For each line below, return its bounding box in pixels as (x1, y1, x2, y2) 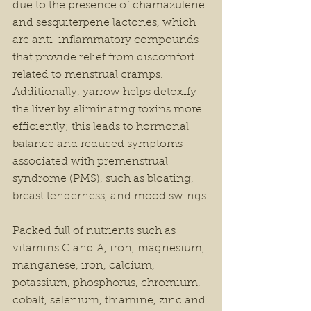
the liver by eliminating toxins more (12, 104, 205, 115)
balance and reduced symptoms (12, 139, 185, 150)
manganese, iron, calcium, (12, 260, 158, 271)
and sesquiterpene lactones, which (12, 17, 199, 28)
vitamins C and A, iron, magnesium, (12, 243, 208, 254)
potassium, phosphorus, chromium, (12, 278, 203, 289)
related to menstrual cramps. (12, 69, 166, 81)
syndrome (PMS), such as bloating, (12, 174, 196, 185)
